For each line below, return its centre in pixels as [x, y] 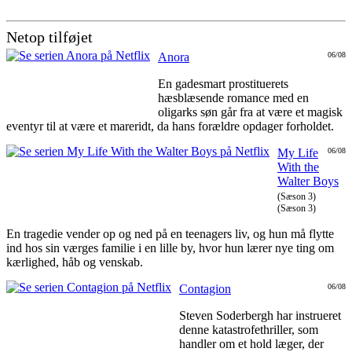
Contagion [205, 289]
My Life [298, 153]
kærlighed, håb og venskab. [75, 262]
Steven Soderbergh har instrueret [260, 316]
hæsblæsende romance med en [233, 98]
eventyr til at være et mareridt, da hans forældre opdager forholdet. [170, 126]
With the [298, 167]
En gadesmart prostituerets [223, 84]
